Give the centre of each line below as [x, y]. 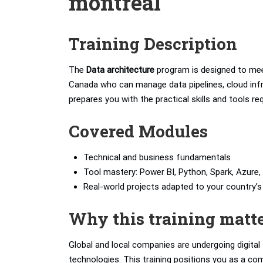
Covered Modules [138, 131]
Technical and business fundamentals [157, 157]
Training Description [153, 44]
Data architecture [120, 70]
